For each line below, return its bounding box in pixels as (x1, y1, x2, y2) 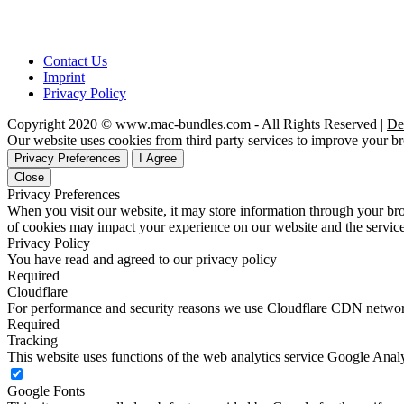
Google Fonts (7, 383, 85, 399)
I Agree (139, 151, 177, 166)
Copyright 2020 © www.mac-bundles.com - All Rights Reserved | (7, 116, 387, 133)
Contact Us (43, 53, 107, 69)
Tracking (7, 333, 58, 349)
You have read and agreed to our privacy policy (7, 252, 277, 268)
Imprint (43, 69, 85, 86)
